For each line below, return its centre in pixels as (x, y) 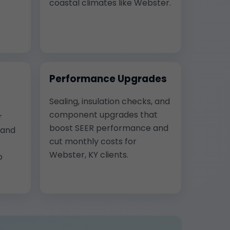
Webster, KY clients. (89, 155)
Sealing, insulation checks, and (110, 101)
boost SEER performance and (109, 128)
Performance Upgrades (108, 79)
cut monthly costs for (93, 141)
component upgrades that (103, 114)
